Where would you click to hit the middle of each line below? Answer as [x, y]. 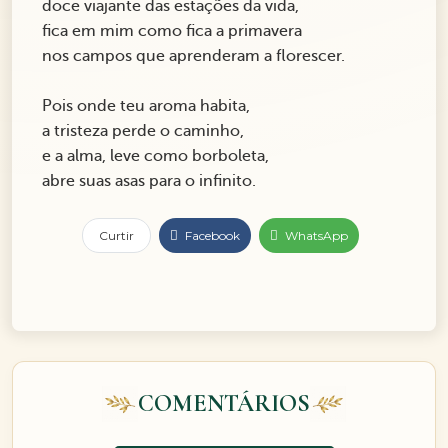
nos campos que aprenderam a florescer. [193, 56]
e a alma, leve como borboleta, [155, 156]
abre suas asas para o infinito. [149, 181]
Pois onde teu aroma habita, [146, 106]
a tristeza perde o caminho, [143, 131]
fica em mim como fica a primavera [172, 31]
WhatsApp [314, 236]
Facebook [210, 236]
